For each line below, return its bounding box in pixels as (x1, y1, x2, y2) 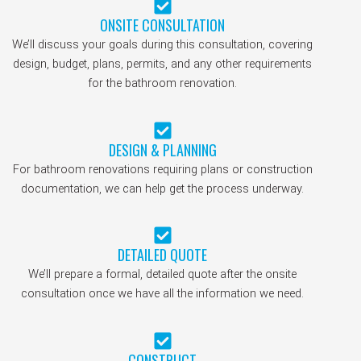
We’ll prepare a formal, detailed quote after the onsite (28, 267, 297, 282)
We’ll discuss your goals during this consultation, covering (12, 37, 313, 52)
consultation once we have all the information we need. (21, 286, 305, 301)
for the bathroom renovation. (88, 76, 238, 91)
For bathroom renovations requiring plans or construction (12, 161, 313, 176)
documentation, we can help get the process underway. (21, 180, 305, 196)
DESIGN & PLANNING (108, 139, 217, 160)
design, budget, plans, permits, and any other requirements (13, 56, 313, 72)
